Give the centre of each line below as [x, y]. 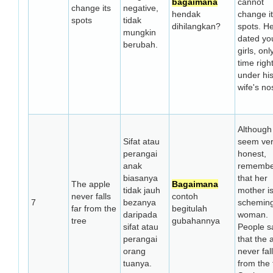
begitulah [190, 208]
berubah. [140, 44]
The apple [91, 184]
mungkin [140, 32]
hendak [186, 14]
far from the [94, 208]
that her [253, 178]
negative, [141, 8]
